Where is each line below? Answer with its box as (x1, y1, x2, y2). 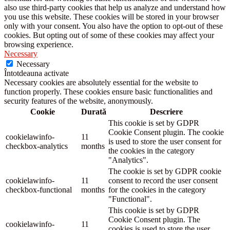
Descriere (150, 107, 183, 117)
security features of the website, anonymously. (4, 97, 153, 106)
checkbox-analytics (6, 142, 68, 151)
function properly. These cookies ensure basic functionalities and (4, 87, 213, 97)
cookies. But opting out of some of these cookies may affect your (4, 31, 214, 40)
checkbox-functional (6, 185, 72, 195)
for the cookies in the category (108, 185, 206, 195)
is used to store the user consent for (108, 137, 221, 146)
